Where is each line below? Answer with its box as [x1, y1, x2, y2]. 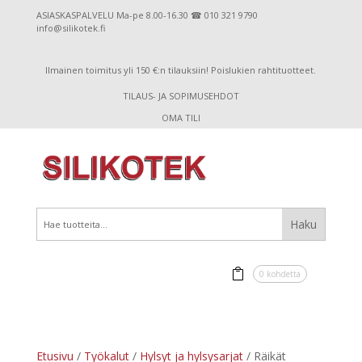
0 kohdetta [259, 267, 301, 280]
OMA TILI [161, 112, 200, 124]
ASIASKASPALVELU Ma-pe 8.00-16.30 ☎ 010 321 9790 [36, 9, 258, 21]
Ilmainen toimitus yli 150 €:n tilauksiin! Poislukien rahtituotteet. [45, 64, 317, 76]
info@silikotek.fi [36, 22, 105, 34]
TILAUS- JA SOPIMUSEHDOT [122, 90, 239, 102]
